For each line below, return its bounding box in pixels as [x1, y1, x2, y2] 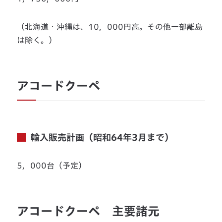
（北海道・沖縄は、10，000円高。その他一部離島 [17, 22, 203, 31]
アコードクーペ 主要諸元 [17, 205, 160, 217]
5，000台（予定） [17, 161, 87, 169]
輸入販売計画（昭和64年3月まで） [31, 132, 174, 142]
